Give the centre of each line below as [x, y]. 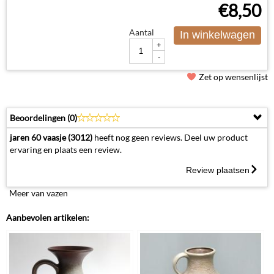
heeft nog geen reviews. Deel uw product [170, 137]
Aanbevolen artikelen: [48, 217]
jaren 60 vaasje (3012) [51, 137]
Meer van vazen [39, 193]
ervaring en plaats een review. [66, 149]
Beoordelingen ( [40, 117]
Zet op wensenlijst [233, 76]
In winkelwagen [217, 35]
